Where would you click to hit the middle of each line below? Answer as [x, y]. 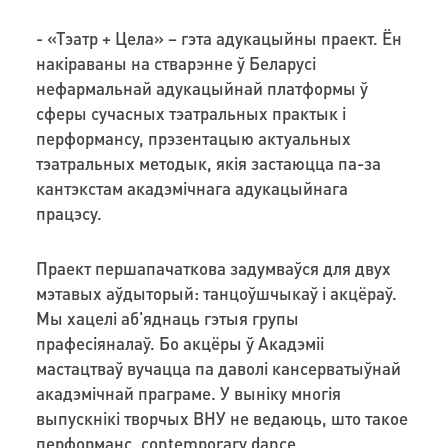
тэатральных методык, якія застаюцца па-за [208, 162]
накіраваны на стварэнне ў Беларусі [175, 62]
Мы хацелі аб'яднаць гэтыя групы [167, 317]
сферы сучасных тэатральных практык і [190, 112]
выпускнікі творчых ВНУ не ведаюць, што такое [221, 417]
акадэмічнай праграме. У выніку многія [188, 392]
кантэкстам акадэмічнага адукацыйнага [191, 187]
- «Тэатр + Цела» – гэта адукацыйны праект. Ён [218, 37]
